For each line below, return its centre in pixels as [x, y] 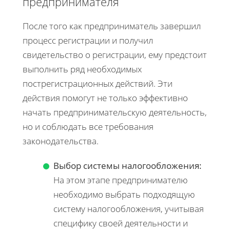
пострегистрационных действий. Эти [98, 83]
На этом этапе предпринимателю [121, 180]
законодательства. [61, 141]
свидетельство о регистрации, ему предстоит [115, 54]
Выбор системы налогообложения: [128, 165]
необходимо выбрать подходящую [124, 194]
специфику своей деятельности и [121, 223]
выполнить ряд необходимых [82, 69]
